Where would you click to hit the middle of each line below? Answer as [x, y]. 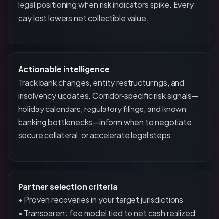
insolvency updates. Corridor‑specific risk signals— [108, 96]
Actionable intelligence [64, 69]
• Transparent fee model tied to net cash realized [107, 213]
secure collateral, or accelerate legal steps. [96, 135]
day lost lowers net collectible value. [83, 18]
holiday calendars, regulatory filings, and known [102, 109]
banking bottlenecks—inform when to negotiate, [106, 122]
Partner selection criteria [68, 186]
